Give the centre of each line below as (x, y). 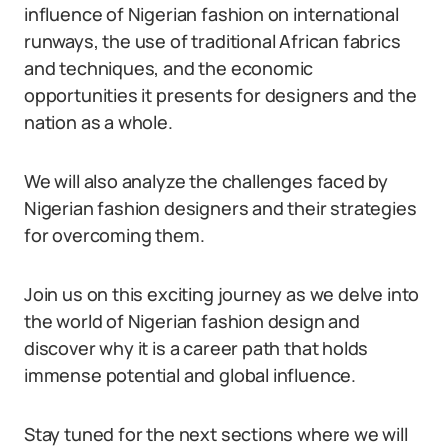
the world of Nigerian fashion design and (192, 321)
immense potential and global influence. (190, 375)
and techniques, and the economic (169, 68)
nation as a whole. (98, 122)
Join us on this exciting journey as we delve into (222, 294)
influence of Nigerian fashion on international (211, 14)
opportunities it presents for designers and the (220, 95)
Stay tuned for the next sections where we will (216, 434)
